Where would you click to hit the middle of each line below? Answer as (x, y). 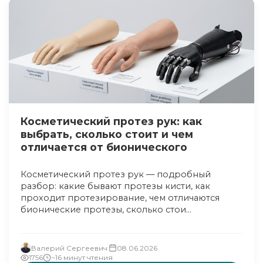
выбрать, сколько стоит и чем (107, 134)
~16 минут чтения (82, 257)
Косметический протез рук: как (111, 121)
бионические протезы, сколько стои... (106, 210)
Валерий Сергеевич (69, 248)
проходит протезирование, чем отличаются (120, 198)
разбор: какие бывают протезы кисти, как (115, 186)
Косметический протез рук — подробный (116, 174)
